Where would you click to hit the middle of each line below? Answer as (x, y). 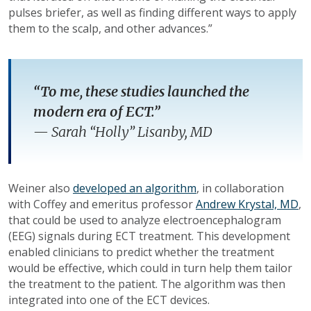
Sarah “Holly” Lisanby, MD (132, 132)
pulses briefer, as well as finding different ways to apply (152, 13)
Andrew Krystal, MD (247, 204)
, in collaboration (240, 188)
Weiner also (41, 188)
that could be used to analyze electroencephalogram (145, 220)
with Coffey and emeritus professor (102, 204)
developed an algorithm (135, 188)
